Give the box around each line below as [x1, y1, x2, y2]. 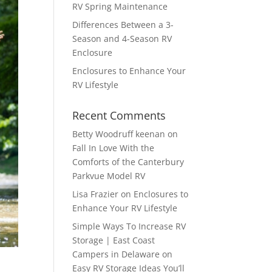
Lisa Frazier [72, 188, 119, 200]
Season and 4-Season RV [72, 33, 172, 44]
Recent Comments [72, 108, 166, 123]
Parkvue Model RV [72, 170, 146, 182]
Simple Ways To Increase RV [72, 220, 186, 232]
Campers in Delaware [72, 248, 160, 260]
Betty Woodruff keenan [72, 128, 166, 140]
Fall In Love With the [72, 142, 155, 154]
